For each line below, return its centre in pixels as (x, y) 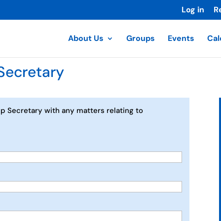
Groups (141, 38)
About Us (86, 38)
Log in (193, 10)
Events (181, 38)
